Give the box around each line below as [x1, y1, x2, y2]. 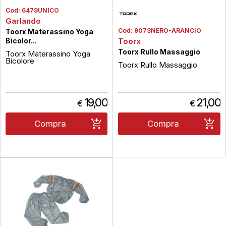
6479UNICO [22, 7, 59, 14]
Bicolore [6, 56, 34, 66]
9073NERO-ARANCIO [134, 27, 201, 34]
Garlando [6, 16, 41, 26]
